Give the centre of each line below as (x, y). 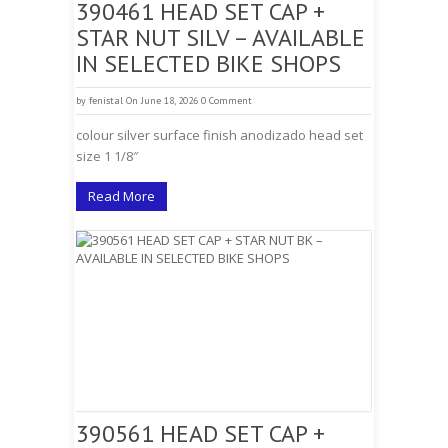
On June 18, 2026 (162, 100)
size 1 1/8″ (107, 156)
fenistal (106, 100)
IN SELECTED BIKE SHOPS (208, 63)
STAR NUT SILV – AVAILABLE (220, 37)
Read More (121, 196)
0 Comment (226, 100)
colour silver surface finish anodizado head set (219, 135)
